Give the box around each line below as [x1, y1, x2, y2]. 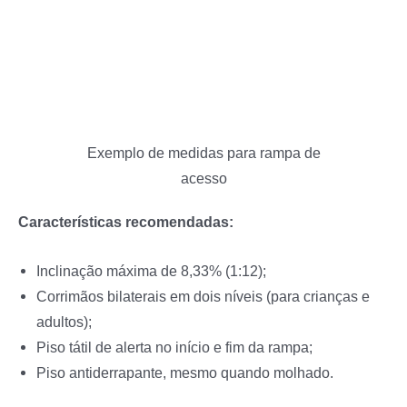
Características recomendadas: [18, 213, 233, 230]
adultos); [36, 313, 92, 331]
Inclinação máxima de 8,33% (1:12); [36, 263, 266, 280]
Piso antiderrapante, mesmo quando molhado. [36, 364, 333, 382]
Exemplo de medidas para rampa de [86, 144, 321, 161]
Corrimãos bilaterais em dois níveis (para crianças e [36, 288, 370, 305]
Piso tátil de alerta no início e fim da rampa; [36, 339, 313, 356]
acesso [180, 169, 227, 186]
